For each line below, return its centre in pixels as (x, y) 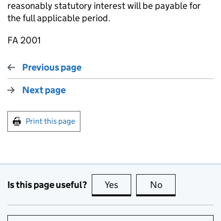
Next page (44, 90)
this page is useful (156, 185)
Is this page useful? (47, 184)
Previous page (52, 67)
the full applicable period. (59, 18)
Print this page (50, 121)
